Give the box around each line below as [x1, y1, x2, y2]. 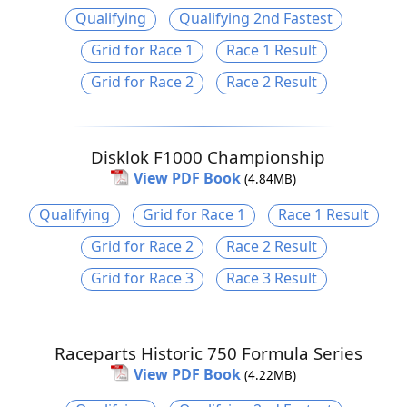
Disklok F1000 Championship [91, 144, 325, 168]
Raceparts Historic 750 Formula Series [54, 341, 362, 364]
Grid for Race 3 [90, 267, 194, 288]
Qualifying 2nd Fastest [178, 7, 333, 28]
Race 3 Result [225, 267, 317, 288]
